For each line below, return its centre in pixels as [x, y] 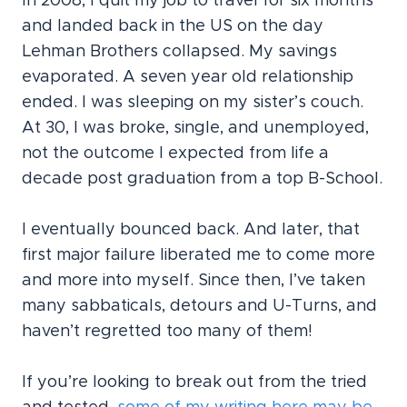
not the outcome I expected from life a [175, 154]
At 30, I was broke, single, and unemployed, [195, 128]
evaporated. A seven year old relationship [188, 77]
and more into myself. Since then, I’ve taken [194, 281]
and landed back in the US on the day [173, 26]
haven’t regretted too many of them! [167, 332]
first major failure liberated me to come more [199, 255]
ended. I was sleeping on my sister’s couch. [193, 103]
